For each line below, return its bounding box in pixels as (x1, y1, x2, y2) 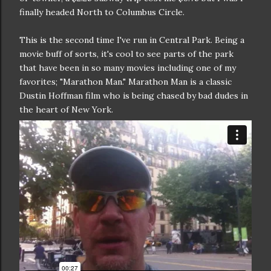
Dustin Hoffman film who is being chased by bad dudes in (19, 90, 248, 101)
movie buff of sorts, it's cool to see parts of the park (19, 48, 233, 59)
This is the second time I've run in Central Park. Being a (19, 34, 244, 45)
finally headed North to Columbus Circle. (19, 7, 184, 18)
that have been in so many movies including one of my (19, 62, 236, 73)
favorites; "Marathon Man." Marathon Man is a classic (19, 76, 232, 87)
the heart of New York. (19, 104, 113, 115)
